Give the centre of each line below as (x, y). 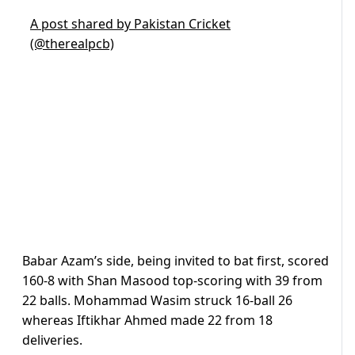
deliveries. (54, 340)
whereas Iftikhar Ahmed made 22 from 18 (147, 321)
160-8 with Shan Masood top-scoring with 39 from (172, 281)
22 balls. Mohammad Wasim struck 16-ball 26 (157, 301)
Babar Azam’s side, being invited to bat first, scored (176, 261)
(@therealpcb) (72, 44)
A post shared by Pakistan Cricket (130, 24)
